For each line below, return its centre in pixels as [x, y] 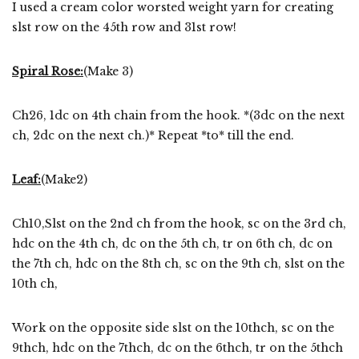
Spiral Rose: [48, 71]
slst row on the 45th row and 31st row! [124, 27]
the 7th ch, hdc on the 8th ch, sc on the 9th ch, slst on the [178, 263]
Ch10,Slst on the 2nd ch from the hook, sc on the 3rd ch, [179, 223]
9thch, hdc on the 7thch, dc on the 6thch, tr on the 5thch [177, 347]
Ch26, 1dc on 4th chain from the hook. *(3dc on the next [178, 115]
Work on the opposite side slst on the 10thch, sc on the [173, 327]
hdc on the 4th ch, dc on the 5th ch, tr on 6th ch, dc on [172, 243]
